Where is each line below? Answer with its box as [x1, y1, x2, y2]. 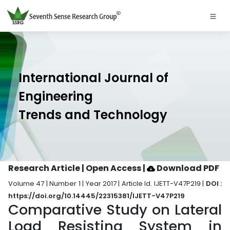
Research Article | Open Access [8, 162, 143, 174]
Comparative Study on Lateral [8, 200, 222, 220]
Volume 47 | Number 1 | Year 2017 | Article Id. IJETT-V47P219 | [8, 179, 206, 188]
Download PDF [155, 162, 219, 174]
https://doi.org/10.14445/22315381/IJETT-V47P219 [8, 191, 185, 201]
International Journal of [18, 69, 168, 86]
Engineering [18, 88, 93, 105]
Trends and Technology [18, 106, 167, 123]
